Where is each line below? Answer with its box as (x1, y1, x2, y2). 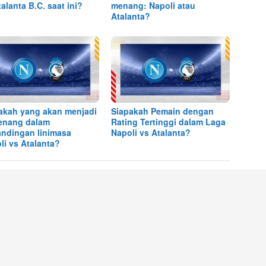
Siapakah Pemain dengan (111, 105, 214, 118)
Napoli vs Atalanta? (111, 126, 191, 139)
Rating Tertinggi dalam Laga (111, 116, 226, 128)
